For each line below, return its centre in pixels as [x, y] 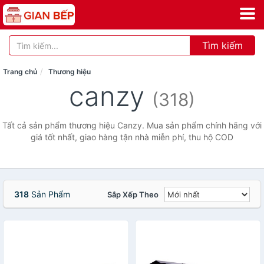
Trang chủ [20, 72]
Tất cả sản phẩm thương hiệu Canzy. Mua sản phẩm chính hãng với [132, 125]
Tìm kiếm [222, 45]
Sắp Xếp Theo [133, 194]
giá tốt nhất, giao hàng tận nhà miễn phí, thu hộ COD [132, 137]
